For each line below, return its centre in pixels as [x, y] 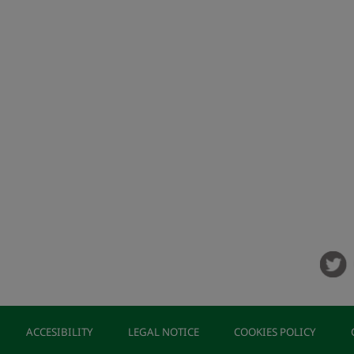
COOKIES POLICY [275, 332]
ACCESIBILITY [59, 332]
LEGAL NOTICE [163, 332]
